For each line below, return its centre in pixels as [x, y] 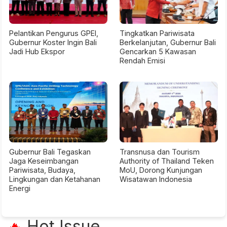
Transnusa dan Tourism [160, 152]
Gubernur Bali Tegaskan [50, 152]
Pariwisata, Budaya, [42, 170]
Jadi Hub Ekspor [37, 51]
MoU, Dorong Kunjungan [161, 170]
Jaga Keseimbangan [44, 161]
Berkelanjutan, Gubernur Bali [168, 42]
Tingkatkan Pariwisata [157, 33]
